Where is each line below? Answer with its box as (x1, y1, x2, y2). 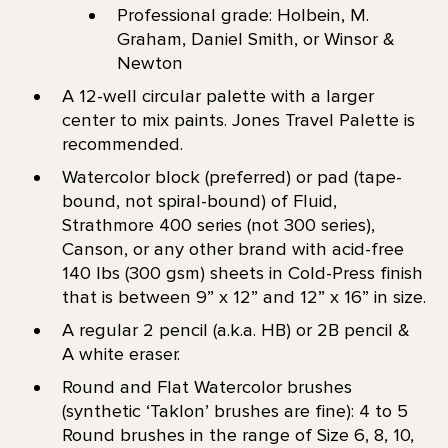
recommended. (61, 132, 183, 155)
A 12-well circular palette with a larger (61, 84, 374, 107)
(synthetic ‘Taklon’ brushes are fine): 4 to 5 (61, 400, 408, 423)
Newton (116, 51, 183, 74)
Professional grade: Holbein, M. (116, 3, 369, 26)
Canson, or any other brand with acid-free (61, 237, 404, 260)
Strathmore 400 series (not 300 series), (61, 213, 375, 236)
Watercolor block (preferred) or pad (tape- (61, 165, 402, 188)
